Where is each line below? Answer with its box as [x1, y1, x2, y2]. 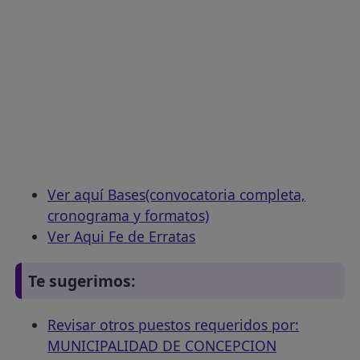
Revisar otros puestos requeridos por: [47, 315, 300, 335]
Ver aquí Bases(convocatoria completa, [47, 185, 306, 205]
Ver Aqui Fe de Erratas [47, 227, 196, 247]
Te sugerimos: [28, 269, 137, 292]
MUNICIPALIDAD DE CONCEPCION [47, 336, 277, 356]
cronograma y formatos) [47, 206, 210, 226]
